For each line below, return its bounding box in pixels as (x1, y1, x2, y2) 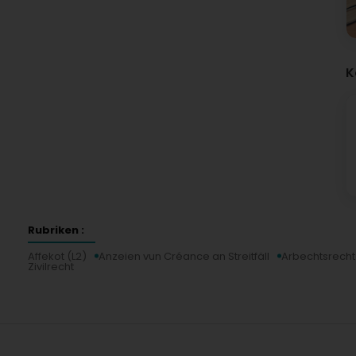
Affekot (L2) (28, 248, 87, 264)
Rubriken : (28, 222, 84, 238)
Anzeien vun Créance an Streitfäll (99, 248, 269, 264)
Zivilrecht (28, 258, 74, 274)
